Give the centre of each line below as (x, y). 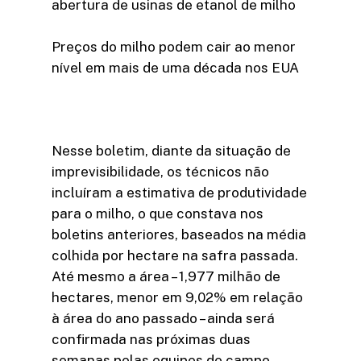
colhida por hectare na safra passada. (175, 255)
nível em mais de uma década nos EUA (175, 67)
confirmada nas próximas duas (151, 339)
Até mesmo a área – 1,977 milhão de (166, 276)
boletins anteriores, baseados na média (179, 234)
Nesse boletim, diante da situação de (171, 150)
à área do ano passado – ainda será (163, 318)
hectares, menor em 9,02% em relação (177, 297)
